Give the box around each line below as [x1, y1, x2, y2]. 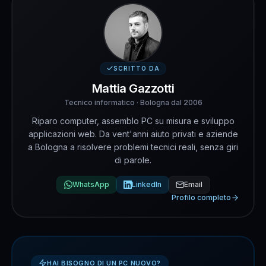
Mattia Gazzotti [91, 81, 175, 96]
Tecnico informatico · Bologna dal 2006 [64, 98, 202, 107]
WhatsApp [72, 180, 109, 189]
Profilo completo [172, 193, 231, 202]
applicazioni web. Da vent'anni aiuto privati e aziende [28, 129, 238, 140]
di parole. [115, 155, 151, 166]
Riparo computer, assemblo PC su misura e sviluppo [31, 116, 235, 126]
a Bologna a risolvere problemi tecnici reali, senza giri [28, 142, 238, 153]
